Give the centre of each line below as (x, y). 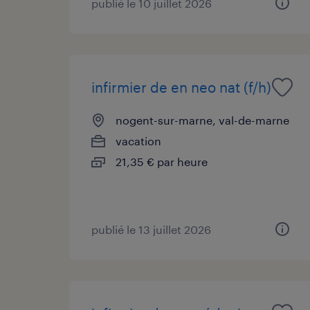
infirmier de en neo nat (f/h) (181, 87)
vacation (138, 140)
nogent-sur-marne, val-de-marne (202, 120)
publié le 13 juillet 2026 (151, 229)
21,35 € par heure (162, 161)
